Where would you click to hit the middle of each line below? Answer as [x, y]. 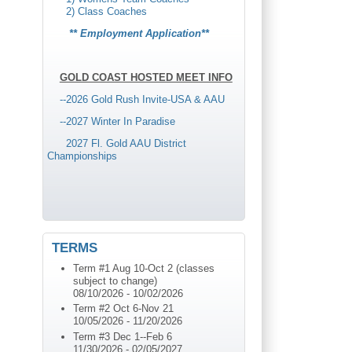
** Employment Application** [139, 34]
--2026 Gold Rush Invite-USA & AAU [140, 100]
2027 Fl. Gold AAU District [126, 143]
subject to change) [115, 280]
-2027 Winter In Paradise [119, 121]
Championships [83, 156]
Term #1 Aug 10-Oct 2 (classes [143, 268]
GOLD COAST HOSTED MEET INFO [146, 78]
